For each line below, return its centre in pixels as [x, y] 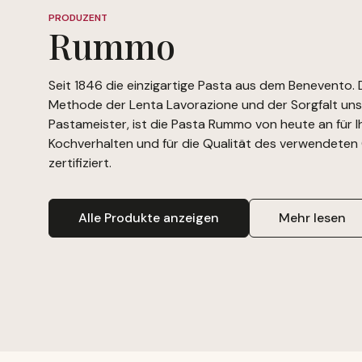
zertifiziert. [80, 163]
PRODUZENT [78, 18]
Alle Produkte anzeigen [148, 218]
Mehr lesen [312, 218]
